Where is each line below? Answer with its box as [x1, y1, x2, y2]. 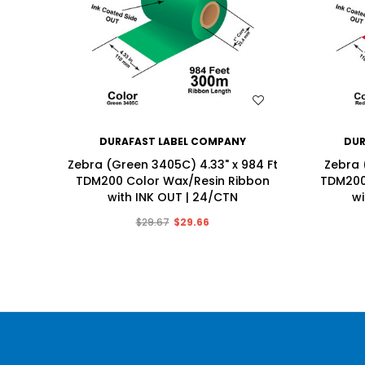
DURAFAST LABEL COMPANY [99, 134, 246, 149]
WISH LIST [156, 94, 209, 108]
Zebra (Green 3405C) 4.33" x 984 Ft [67, 156, 278, 174]
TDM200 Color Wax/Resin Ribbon [75, 173, 270, 190]
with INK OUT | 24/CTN [107, 189, 238, 206]
